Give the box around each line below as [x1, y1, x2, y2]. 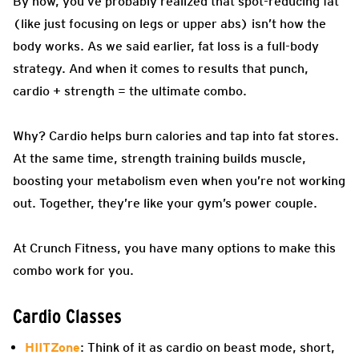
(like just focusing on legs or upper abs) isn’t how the [13, 15, 326, 31]
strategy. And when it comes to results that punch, [13, 60, 309, 76]
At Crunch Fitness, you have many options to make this [13, 240, 336, 256]
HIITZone [25, 339, 80, 355]
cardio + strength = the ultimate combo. [13, 83, 247, 99]
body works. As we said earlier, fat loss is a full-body [13, 38, 319, 54]
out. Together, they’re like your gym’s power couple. [13, 195, 317, 211]
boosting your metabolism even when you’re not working [13, 172, 345, 188]
